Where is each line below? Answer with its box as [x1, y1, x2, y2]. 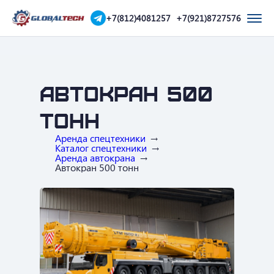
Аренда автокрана [55, 151, 135, 164]
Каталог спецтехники [55, 141, 147, 154]
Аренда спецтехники [55, 131, 146, 144]
